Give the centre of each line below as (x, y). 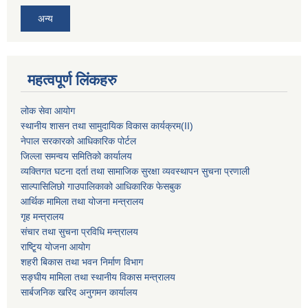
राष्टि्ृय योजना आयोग (55, 246)
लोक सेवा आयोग (48, 110)
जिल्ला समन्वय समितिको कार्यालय (76, 156)
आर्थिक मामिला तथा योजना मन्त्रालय (82, 201)
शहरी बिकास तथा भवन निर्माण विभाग (82, 262)
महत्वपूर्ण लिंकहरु (72, 80)
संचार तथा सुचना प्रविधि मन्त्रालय (79, 231)
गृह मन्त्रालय (42, 216)
